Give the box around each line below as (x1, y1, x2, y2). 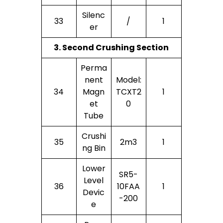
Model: (115, 74, 141, 86)
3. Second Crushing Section (54, 41, 169, 53)
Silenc (82, 9, 106, 21)
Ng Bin (82, 142, 106, 154)
